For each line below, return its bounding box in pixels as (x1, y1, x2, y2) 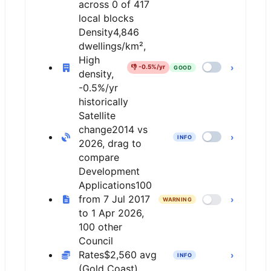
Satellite (79, 109, 116, 122)
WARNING (163, 196, 192, 203)
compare (79, 151, 119, 164)
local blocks (79, 12, 134, 25)
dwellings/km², (79, 40, 146, 53)
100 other (79, 221, 122, 233)
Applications (79, 179, 135, 192)
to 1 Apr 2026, (79, 207, 144, 220)
